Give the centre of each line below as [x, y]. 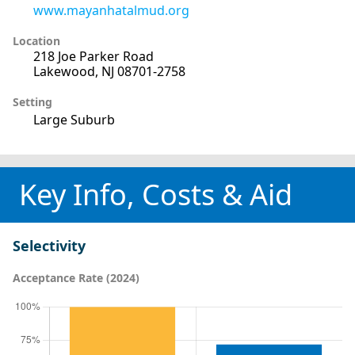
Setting [32, 101]
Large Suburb [74, 119]
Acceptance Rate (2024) [76, 277]
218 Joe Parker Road [94, 56]
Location [36, 40]
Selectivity [49, 245]
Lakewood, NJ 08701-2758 [109, 71]
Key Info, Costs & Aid [156, 194]
